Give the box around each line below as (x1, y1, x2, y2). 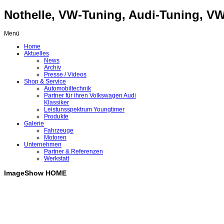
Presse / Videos (44, 71, 86, 78)
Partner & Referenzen (44, 148, 103, 155)
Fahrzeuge (44, 127, 73, 134)
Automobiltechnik (44, 85, 91, 92)
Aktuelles (24, 50, 49, 57)
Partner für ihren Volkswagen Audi (44, 92, 136, 99)
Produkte (44, 113, 68, 120)
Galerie (24, 120, 44, 127)
